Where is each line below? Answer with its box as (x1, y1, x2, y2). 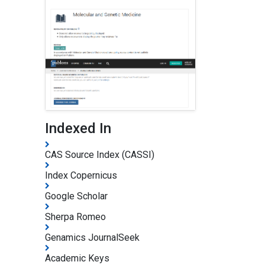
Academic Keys (45, 252, 109, 264)
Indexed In (45, 119, 111, 137)
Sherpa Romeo (45, 211, 106, 222)
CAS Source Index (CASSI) (45, 148, 154, 160)
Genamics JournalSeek (45, 231, 140, 243)
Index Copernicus (45, 169, 117, 181)
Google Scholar (45, 190, 108, 202)
